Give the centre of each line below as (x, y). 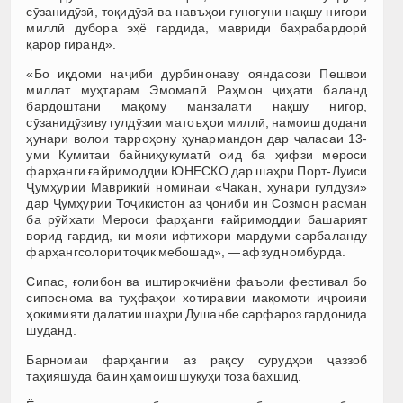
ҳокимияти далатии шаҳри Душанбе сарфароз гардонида (197, 313)
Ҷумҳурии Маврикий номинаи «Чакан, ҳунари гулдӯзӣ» (197, 187)
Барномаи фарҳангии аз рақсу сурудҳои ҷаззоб (197, 359)
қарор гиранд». (72, 44)
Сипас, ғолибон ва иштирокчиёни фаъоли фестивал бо (197, 281)
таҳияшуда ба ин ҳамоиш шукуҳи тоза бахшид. (164, 376)
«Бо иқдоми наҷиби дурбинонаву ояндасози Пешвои (197, 73)
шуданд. (51, 330)
